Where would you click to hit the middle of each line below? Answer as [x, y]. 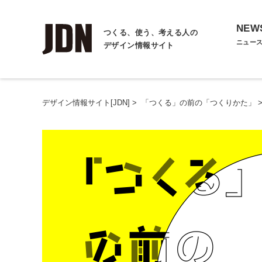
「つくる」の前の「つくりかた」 [199, 103]
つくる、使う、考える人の [151, 33]
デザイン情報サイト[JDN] [86, 103]
